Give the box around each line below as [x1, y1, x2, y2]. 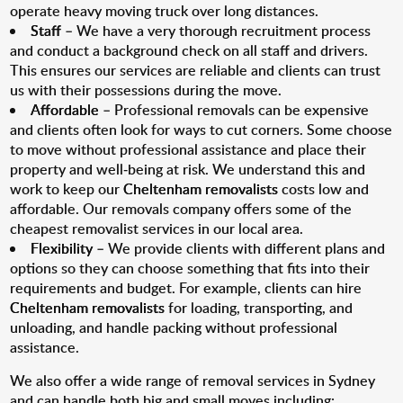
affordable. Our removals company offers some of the [10, 199, 353, 219]
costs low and [278, 179, 370, 199]
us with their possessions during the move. [10, 80, 282, 100]
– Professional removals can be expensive [99, 100, 370, 120]
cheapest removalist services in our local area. [10, 219, 304, 238]
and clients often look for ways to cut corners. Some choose [10, 120, 393, 139]
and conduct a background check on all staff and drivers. [10, 40, 369, 60]
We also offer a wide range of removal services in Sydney [10, 371, 376, 390]
